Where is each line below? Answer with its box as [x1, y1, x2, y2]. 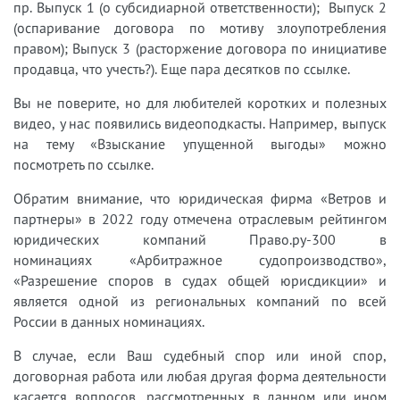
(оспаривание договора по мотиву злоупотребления [13, 19, 387, 37]
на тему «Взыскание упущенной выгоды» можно [13, 135, 387, 154]
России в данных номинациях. [13, 312, 208, 331]
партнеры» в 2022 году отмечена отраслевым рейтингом [13, 210, 387, 229]
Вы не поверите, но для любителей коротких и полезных [13, 94, 387, 112]
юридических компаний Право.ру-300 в [13, 230, 387, 249]
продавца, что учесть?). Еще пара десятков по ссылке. [13, 60, 350, 79]
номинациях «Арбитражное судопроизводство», [13, 251, 387, 270]
